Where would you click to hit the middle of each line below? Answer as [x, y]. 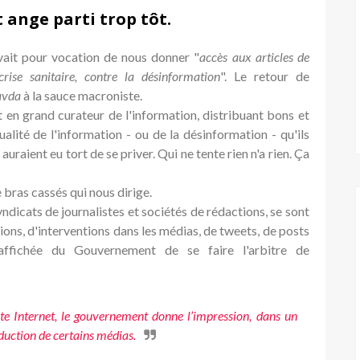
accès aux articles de [254, 56]
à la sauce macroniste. [83, 95]
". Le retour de [265, 76]
